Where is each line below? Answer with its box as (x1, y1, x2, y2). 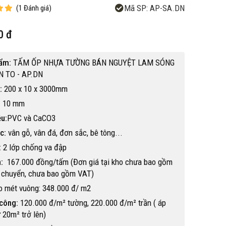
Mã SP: (124, 3, 148, 13)
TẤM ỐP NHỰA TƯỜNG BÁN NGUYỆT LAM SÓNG (13, 58, 175, 68)
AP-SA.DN (148, 3, 185, 13)
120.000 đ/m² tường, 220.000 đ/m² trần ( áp (18, 198, 166, 208)
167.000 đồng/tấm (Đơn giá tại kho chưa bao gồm (3, 157, 173, 167)
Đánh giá (24, 3, 49, 13)
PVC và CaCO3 (7, 113, 55, 123)
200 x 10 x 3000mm (2, 84, 68, 94)
